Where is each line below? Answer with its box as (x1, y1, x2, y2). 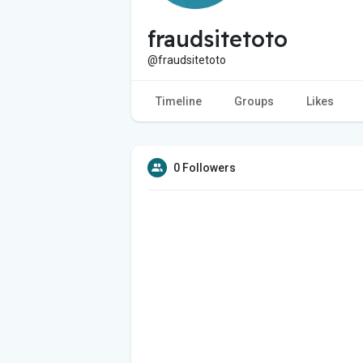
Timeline (156, 94, 202, 108)
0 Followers (173, 160, 236, 174)
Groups (234, 94, 274, 108)
